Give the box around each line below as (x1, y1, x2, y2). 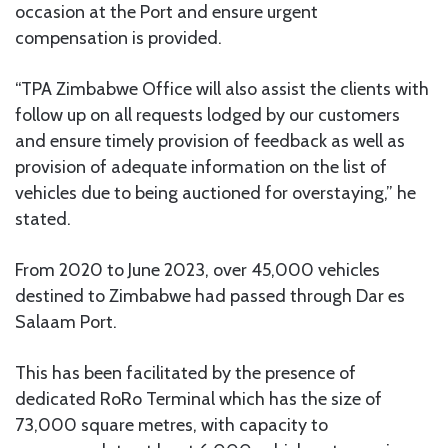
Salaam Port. (15, 310, 117, 333)
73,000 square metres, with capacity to (15, 413, 328, 436)
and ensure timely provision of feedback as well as (15, 129, 405, 152)
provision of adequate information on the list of (15, 155, 387, 178)
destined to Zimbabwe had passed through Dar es (15, 284, 405, 307)
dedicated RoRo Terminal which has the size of (15, 387, 382, 410)
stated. (15, 207, 71, 230)
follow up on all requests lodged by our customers (15, 103, 400, 126)
